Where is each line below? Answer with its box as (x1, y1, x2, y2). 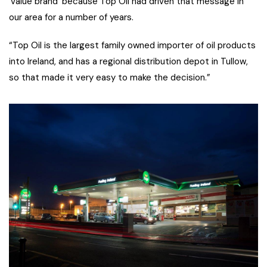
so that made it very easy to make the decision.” (9, 72, 210, 84)
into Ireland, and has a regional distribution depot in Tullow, (9, 55, 248, 68)
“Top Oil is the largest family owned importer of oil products (9, 39, 256, 52)
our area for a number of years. (9, 11, 133, 24)
